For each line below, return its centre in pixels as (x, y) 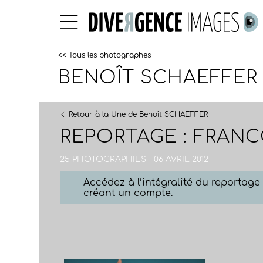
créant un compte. (128, 193)
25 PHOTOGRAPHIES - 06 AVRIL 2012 (134, 159)
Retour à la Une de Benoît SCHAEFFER (139, 114)
